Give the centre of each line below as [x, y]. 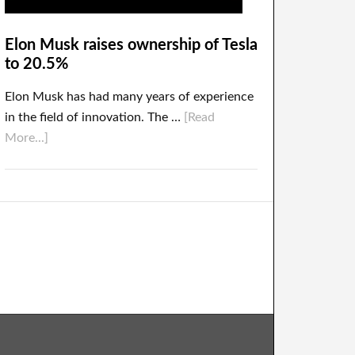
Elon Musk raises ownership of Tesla [131, 45]
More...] [27, 138]
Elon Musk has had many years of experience [129, 97]
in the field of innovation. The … [94, 117]
